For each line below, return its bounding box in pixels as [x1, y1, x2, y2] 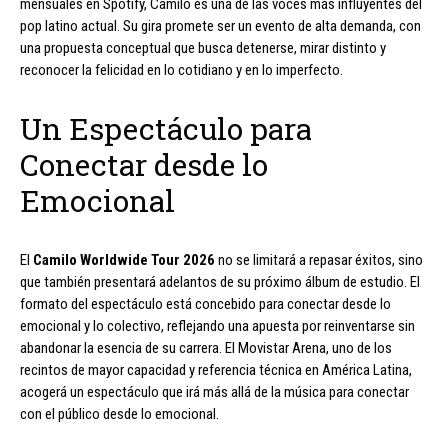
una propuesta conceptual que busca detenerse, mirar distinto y [20, 38, 386, 57]
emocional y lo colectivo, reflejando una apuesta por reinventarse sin [20, 316, 415, 335]
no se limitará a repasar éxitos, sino [215, 250, 423, 269]
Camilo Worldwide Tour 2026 [33, 250, 215, 269]
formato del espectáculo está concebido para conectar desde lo [20, 294, 391, 313]
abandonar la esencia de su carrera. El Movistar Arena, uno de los [20, 338, 392, 357]
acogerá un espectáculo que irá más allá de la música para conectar [20, 382, 409, 401]
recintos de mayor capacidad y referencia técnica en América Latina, [20, 360, 412, 379]
